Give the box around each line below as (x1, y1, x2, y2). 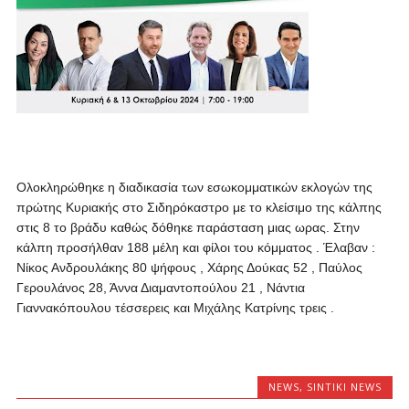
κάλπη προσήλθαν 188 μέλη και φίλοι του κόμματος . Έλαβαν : (16, 240, 375, 255)
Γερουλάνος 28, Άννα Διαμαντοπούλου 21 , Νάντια (16, 280, 305, 295)
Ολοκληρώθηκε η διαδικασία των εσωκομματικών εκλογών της (16, 180, 372, 194)
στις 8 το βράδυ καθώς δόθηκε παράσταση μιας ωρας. (16, 220, 330, 235)
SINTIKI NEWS (307, 380, 383, 393)
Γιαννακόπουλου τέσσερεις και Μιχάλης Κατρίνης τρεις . (16, 300, 334, 315)
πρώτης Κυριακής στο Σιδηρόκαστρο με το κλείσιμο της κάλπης (16, 200, 382, 215)
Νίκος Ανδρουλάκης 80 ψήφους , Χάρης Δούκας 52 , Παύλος (16, 260, 362, 275)
